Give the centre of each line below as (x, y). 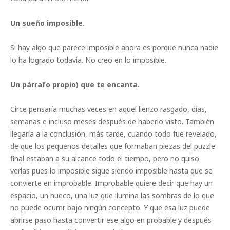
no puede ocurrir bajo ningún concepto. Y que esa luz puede (110, 208)
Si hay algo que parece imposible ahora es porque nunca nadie (114, 48)
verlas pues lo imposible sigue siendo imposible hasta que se (111, 171)
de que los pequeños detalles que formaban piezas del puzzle (113, 146)
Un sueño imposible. (47, 23)
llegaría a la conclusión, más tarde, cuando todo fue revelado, (113, 134)
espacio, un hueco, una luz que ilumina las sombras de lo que (112, 196)
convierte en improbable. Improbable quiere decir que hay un (111, 183)
